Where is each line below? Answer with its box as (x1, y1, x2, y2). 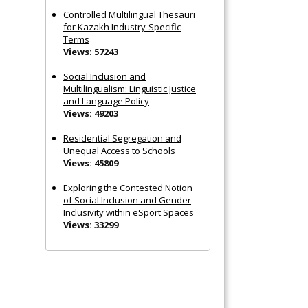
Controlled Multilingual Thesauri (63, 8, 195, 21)
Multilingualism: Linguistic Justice (63, 82, 196, 95)
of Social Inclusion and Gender (63, 193, 191, 206)
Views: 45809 (63, 156, 118, 169)
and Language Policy (63, 94, 149, 107)
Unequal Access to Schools (63, 144, 175, 157)
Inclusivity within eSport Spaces (63, 206, 194, 219)
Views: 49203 (63, 107, 118, 120)
